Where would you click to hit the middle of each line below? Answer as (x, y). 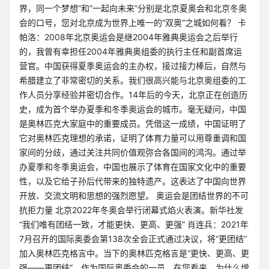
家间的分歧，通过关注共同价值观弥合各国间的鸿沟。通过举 (133, 152)
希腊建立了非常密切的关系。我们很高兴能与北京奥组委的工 (133, 80)
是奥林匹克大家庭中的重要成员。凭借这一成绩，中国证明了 (133, 123)
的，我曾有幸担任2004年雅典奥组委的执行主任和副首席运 (131, 51)
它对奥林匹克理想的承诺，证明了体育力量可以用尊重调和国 (133, 138)
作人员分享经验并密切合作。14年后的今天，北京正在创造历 (133, 95)
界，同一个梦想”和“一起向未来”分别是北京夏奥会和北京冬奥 (133, 8)
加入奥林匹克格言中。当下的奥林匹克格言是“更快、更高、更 (134, 253)
